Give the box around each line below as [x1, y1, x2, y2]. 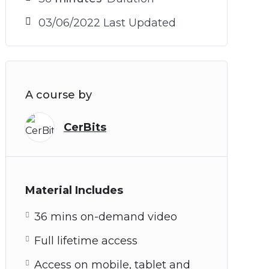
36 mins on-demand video [34, 210, 177, 223]
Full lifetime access [34, 234, 138, 247]
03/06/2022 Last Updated [38, 16, 176, 29]
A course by [25, 88, 92, 101]
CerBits [64, 120, 106, 134]
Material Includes [25, 184, 123, 197]
